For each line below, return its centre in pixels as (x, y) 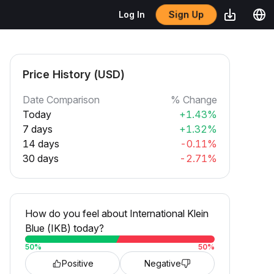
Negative (162, 263)
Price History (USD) (74, 74)
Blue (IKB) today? (65, 228)
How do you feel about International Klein (117, 213)
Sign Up (186, 14)
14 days (41, 144)
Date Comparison (61, 100)
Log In (132, 14)
